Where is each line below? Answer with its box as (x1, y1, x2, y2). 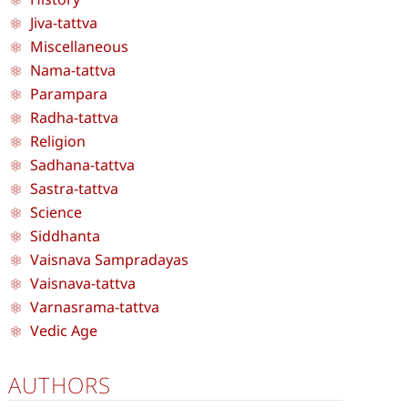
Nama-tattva (30, 60, 116, 80)
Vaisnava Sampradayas (30, 250, 189, 270)
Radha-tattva (30, 107, 118, 127)
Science (30, 202, 82, 222)
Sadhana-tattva (30, 155, 135, 175)
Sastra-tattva (30, 178, 118, 199)
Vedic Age (30, 321, 97, 341)
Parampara (30, 84, 107, 104)
